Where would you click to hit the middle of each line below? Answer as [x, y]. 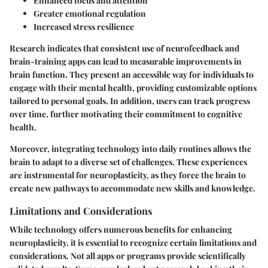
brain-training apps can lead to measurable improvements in [126, 61]
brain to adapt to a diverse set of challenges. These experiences [128, 162]
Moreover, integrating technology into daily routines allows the [130, 148]
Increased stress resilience [84, 26]
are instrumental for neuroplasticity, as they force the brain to [128, 175]
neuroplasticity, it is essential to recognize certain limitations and [133, 242]
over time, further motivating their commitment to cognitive [126, 114]
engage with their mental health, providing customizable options [133, 87]
